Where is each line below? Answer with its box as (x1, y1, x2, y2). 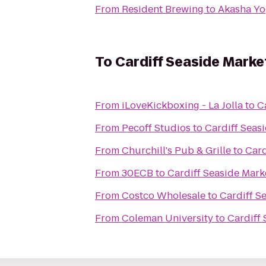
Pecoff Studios (122, 121, 191, 135)
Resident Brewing (122, 2, 204, 16)
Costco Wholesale (122, 189, 205, 202)
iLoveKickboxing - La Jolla (122, 99, 243, 112)
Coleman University (122, 211, 213, 225)
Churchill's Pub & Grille (122, 144, 231, 157)
